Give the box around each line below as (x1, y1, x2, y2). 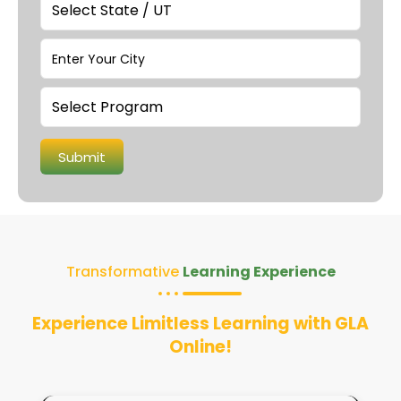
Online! (169, 335, 232, 359)
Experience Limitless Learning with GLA (32, 311, 369, 336)
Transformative (65, 261, 183, 282)
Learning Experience (182, 261, 336, 282)
